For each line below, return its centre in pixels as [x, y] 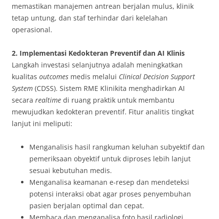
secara [23, 100]
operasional [31, 29]
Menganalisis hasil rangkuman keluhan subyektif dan [117, 147]
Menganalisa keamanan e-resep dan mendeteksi [109, 182]
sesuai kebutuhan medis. [71, 170]
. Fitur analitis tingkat [159, 111]
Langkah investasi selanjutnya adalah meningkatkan [97, 65]
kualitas [25, 76]
